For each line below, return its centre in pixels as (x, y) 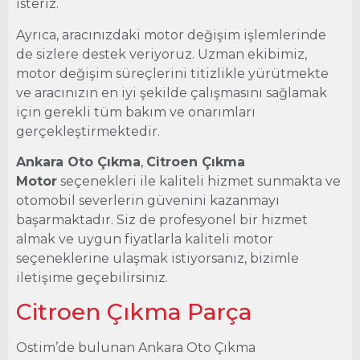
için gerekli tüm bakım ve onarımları (136, 112)
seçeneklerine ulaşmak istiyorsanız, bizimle (157, 258)
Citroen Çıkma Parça (134, 312)
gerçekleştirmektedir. (88, 131)
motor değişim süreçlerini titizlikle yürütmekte (172, 73)
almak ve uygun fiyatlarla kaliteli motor (145, 239)
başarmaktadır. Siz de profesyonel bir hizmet (162, 219)
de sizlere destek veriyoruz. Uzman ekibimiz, (162, 54)
